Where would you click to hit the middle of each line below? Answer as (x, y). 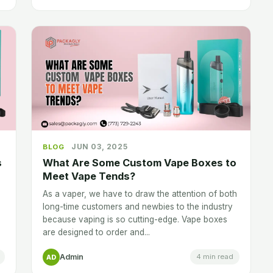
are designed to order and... (96, 232)
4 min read (215, 257)
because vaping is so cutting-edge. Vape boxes (135, 219)
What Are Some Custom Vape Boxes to (140, 162)
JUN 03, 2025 (100, 146)
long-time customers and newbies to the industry (138, 206)
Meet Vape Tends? (89, 176)
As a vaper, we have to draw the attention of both (140, 193)
